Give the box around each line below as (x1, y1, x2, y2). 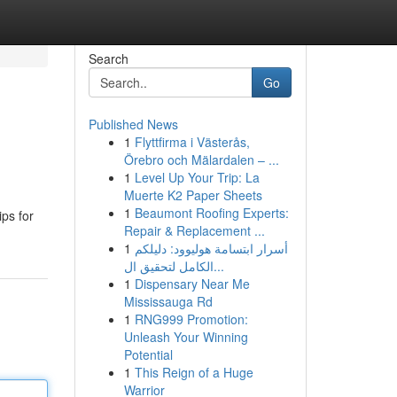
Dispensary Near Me (134, 275, 250, 292)
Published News (88, 115, 178, 133)
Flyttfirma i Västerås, (134, 133, 250, 151)
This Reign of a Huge (134, 363, 253, 381)
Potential (123, 346, 173, 363)
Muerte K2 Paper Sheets (123, 186, 262, 204)
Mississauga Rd (123, 292, 213, 310)
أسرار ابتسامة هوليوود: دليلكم (134, 239, 288, 257)
